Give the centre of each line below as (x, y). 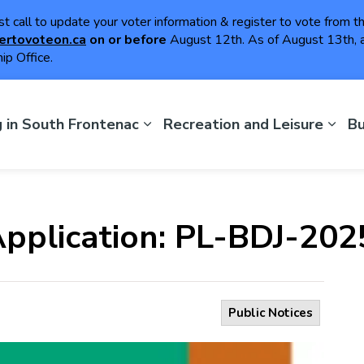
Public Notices (271, 313)
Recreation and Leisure (243, 124)
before (147, 40)
